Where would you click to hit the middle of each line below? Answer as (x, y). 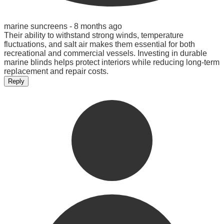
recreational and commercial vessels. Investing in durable (105, 53)
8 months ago (98, 26)
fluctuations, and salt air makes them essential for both (99, 44)
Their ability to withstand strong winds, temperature (94, 35)
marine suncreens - (39, 26)
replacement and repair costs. (56, 71)
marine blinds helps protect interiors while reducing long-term (112, 62)
